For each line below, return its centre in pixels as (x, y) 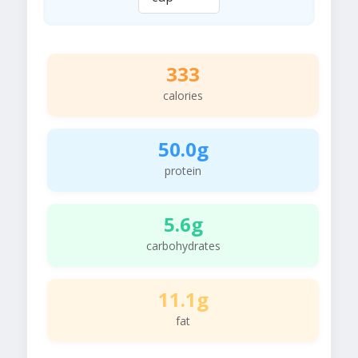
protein (183, 171)
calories (183, 96)
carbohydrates (183, 246)
